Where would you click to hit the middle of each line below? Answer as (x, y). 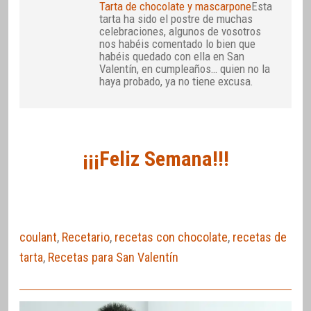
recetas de (260, 237)
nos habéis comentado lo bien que (178, 43)
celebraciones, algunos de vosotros (180, 31)
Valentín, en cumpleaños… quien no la (185, 68)
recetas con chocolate (171, 237)
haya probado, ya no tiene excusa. (177, 81)
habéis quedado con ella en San (172, 56)
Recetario (86, 237)
